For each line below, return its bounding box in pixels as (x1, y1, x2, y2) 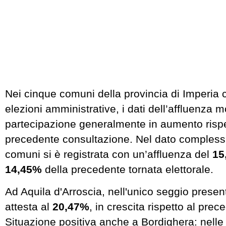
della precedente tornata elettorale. (42, 163, 213, 175)
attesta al (5, 200, 52, 212)
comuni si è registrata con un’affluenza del (5, 148, 212, 160)
